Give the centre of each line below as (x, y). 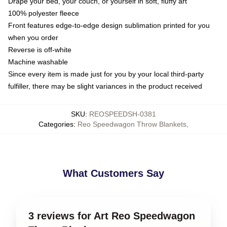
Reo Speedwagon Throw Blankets (132, 124)
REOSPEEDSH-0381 (123, 114)
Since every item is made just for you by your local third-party (106, 74)
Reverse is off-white (40, 49)
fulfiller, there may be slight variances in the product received (105, 86)
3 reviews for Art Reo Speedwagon (112, 216)
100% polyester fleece (44, 13)
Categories (56, 124)
